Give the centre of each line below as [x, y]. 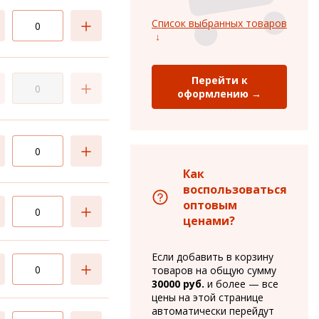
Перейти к [219, 80]
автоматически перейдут [213, 311]
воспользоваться [235, 189]
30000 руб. [178, 284]
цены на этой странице [208, 297]
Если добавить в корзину [213, 257]
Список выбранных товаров [219, 23]
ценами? [209, 221]
